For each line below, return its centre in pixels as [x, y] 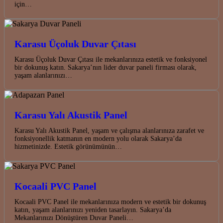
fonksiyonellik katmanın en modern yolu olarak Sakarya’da [98, 138]
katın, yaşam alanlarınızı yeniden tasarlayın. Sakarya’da [93, 210]
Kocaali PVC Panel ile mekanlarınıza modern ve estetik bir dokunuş [110, 202]
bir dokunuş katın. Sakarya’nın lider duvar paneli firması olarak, [106, 67]
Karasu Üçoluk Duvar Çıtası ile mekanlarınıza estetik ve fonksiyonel [111, 59]
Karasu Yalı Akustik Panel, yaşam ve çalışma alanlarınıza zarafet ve [109, 130]
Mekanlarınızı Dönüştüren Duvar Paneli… [74, 218]
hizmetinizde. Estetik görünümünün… [68, 146]
